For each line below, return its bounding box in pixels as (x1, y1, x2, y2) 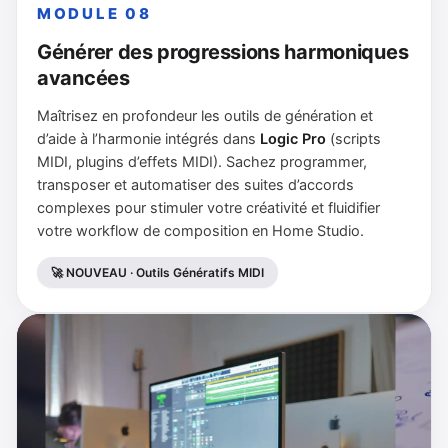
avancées (37, 65, 130, 90)
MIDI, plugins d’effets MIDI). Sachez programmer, (37, 152, 367, 171)
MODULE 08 (37, 3, 152, 23)
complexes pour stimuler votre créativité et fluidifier (37, 198, 380, 217)
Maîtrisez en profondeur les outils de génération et (37, 106, 373, 125)
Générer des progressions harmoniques (37, 39, 409, 64)
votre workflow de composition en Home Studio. (37, 221, 364, 240)
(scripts (326, 129, 381, 148)
